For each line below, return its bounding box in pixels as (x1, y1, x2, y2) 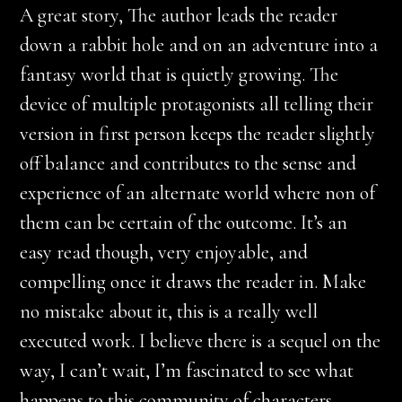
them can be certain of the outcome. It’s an (20, 211, 348, 234)
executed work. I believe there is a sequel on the (20, 329, 381, 353)
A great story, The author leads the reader (20, 4, 338, 27)
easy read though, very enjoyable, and (20, 240, 309, 264)
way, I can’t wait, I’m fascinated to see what (20, 359, 354, 382)
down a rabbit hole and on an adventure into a (20, 33, 379, 57)
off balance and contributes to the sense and (20, 152, 357, 175)
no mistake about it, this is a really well (20, 300, 319, 323)
